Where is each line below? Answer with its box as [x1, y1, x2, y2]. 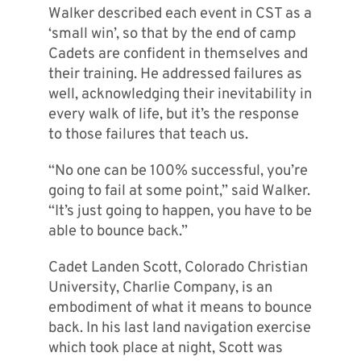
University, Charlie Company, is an [48, 279, 272, 298]
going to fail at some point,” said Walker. [48, 182, 310, 201]
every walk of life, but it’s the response [48, 106, 299, 125]
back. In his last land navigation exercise [48, 319, 311, 338]
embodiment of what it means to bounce [48, 299, 312, 318]
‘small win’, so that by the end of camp [48, 25, 296, 44]
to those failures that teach [48, 126, 226, 145]
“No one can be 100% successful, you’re [48, 162, 308, 181]
